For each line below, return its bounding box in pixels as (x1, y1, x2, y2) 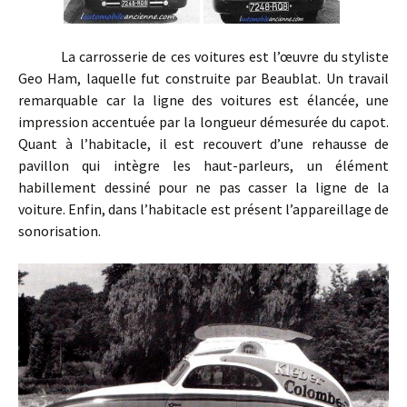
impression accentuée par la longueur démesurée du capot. (18, 113, 389, 132)
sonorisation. (18, 222, 101, 241)
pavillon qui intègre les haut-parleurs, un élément (18, 156, 389, 175)
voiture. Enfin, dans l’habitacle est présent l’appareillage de (18, 200, 389, 219)
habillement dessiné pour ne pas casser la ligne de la (18, 178, 389, 197)
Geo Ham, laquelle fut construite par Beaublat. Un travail (18, 69, 389, 88)
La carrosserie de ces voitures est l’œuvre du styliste (18, 47, 389, 66)
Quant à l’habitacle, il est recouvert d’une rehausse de (18, 134, 389, 154)
